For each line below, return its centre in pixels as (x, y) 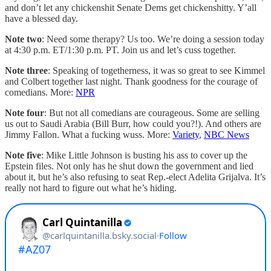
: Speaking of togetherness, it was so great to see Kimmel (156, 70)
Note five (23, 155)
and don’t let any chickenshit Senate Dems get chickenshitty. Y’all (131, 7)
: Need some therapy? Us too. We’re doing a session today (153, 39)
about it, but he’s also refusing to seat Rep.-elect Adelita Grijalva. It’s (135, 177)
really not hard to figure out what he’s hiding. (91, 188)
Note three (26, 70)
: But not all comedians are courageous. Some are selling (152, 113)
